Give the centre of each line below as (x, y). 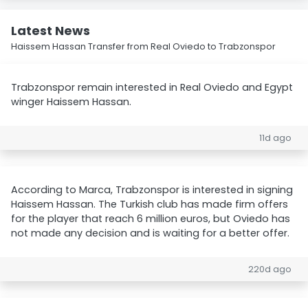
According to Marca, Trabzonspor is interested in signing (152, 190)
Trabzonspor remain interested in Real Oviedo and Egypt (152, 87)
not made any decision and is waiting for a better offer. (150, 233)
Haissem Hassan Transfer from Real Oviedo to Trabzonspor (143, 46)
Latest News (51, 31)
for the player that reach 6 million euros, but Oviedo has (151, 219)
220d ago (270, 269)
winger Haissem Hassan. (71, 102)
